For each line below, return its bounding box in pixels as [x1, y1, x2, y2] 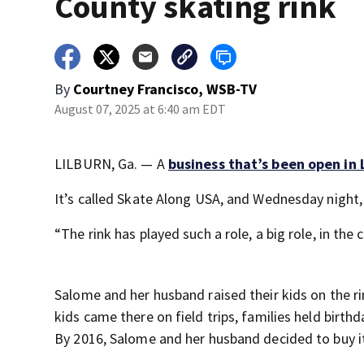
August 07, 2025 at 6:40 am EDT [54, 101, 227, 117]
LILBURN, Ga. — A [54, 154, 168, 173]
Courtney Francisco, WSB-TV [73, 80, 258, 98]
